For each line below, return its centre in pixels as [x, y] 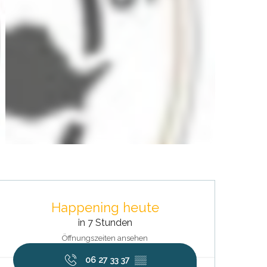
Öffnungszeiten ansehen [105, 238]
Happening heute [105, 207]
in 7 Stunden [105, 222]
